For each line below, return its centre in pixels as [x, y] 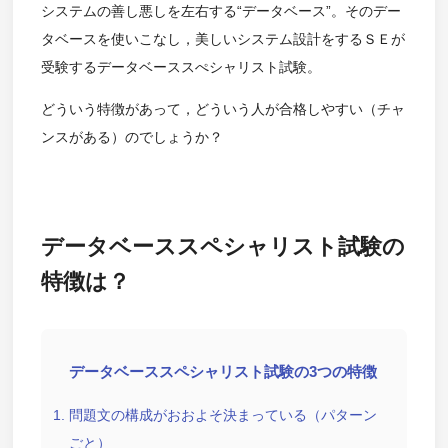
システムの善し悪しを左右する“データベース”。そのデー [220, 11]
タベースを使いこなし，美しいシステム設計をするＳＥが [222, 39]
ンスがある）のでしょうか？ [131, 137]
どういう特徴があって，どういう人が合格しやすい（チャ [222, 109]
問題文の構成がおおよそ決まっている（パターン [222, 415]
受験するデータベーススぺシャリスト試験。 [180, 67]
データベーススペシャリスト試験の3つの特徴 [222, 372]
